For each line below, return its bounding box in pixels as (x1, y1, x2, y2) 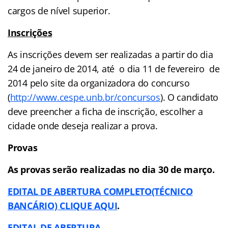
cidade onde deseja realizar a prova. (8, 120, 158, 132)
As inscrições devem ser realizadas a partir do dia (8, 48, 213, 61)
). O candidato (160, 91, 219, 104)
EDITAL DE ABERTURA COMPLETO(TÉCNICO (8, 185, 193, 198)
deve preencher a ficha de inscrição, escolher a (8, 105, 203, 118)
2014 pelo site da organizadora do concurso (8, 77, 190, 90)
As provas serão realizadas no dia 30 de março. (8, 163, 215, 176)
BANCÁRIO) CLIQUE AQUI (8, 199, 118, 212)
